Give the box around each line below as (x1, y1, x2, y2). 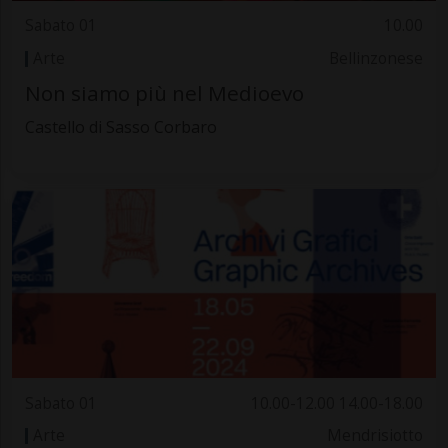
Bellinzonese (329, 47, 424, 69)
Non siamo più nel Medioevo (24, 79, 304, 108)
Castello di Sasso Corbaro (24, 116, 217, 139)
